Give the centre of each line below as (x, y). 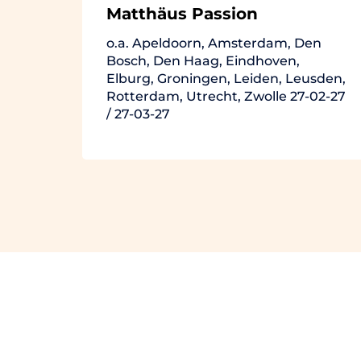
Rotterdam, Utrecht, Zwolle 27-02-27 (198, 96)
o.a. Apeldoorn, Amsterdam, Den (214, 43)
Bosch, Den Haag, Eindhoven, (203, 60)
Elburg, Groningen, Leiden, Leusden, (226, 78)
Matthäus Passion (182, 13)
